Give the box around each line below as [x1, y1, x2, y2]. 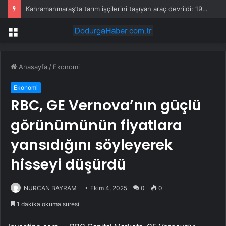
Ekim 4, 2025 [90, 184, 127, 192]
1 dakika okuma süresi [15, 200, 79, 208]
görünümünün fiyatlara [11, 116, 182, 136]
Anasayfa [17, 63, 47, 71]
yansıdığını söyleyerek [11, 135, 173, 155]
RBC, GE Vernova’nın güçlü [11, 96, 201, 116]
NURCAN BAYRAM [24, 184, 77, 192]
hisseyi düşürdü [11, 155, 126, 175]
